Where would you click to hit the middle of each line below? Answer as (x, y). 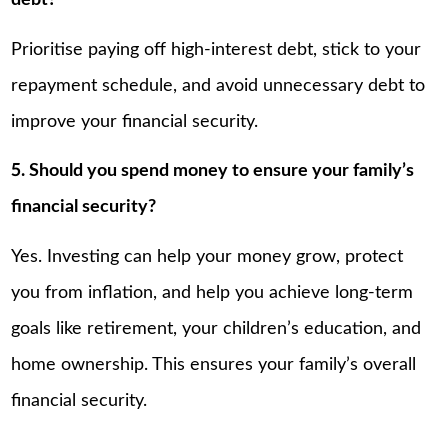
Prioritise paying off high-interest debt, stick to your (216, 49)
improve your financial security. (135, 121)
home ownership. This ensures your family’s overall (214, 364)
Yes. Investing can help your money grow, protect (207, 256)
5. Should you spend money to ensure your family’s (213, 171)
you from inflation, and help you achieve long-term (212, 292)
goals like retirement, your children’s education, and (216, 328)
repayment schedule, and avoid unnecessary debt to (218, 85)
